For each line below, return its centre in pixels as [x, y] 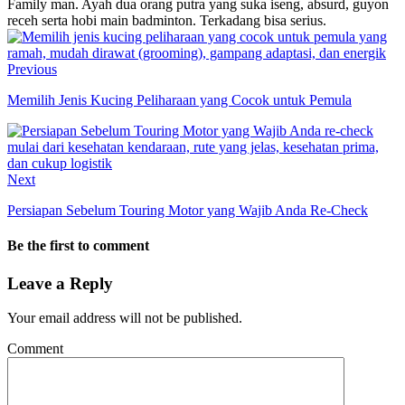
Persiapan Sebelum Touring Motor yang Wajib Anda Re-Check [188, 211]
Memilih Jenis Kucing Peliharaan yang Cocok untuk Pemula [179, 100]
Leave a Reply [60, 283]
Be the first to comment [78, 246]
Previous [32, 70]
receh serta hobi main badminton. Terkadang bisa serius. [167, 21]
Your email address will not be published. [125, 318]
